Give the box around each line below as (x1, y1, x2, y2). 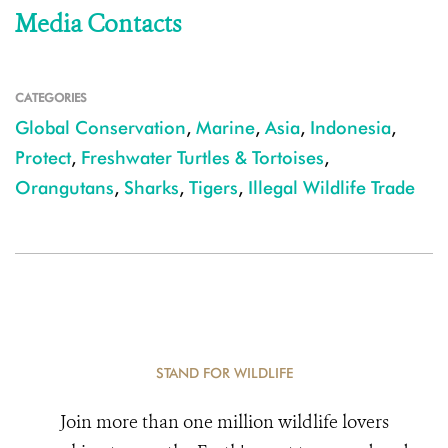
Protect (15, 147, 71, 168)
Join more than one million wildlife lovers (59, 410, 389, 434)
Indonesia (310, 117, 391, 138)
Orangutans (15, 177, 114, 198)
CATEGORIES (15, 90, 87, 105)
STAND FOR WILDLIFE (155, 365, 293, 381)
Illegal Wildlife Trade (248, 177, 415, 198)
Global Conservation (15, 117, 186, 138)
